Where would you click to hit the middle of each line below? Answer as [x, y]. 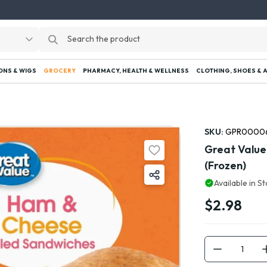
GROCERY [60, 71]
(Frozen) [226, 165]
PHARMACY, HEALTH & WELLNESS [136, 71]
